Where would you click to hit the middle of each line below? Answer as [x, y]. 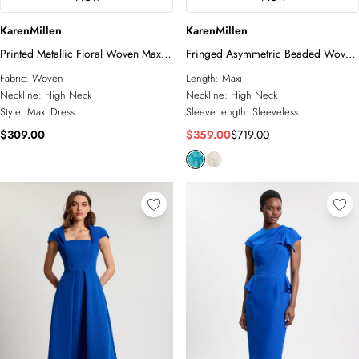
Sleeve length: [219, 112]
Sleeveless [275, 112]
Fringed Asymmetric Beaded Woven [271, 54]
